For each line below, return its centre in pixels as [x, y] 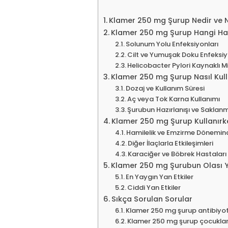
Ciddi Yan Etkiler [154, 187]
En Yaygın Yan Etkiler [160, 177]
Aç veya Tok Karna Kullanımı [174, 99]
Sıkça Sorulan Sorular [152, 199]
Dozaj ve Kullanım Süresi [165, 88]
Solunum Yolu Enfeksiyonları [172, 44]
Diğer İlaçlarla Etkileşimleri [171, 143]
